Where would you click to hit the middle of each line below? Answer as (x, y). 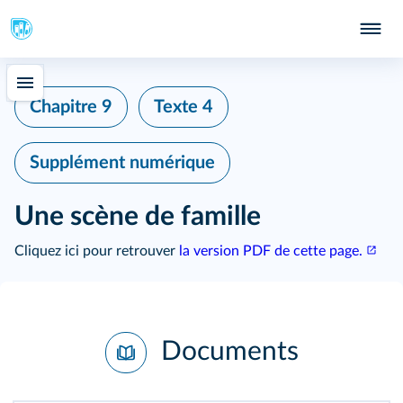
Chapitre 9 (71, 107)
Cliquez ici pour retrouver (97, 251)
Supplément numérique (122, 163)
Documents (226, 351)
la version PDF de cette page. (271, 251)
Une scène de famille (138, 217)
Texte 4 (184, 107)
